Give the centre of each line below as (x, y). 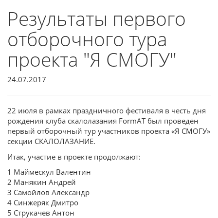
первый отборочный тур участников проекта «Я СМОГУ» (109, 131)
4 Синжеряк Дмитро (43, 203)
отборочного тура (87, 38)
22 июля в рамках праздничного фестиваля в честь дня (107, 111)
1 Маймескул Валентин (49, 172)
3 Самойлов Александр (48, 192)
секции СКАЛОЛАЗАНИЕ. (52, 141)
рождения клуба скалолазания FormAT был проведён (103, 121)
